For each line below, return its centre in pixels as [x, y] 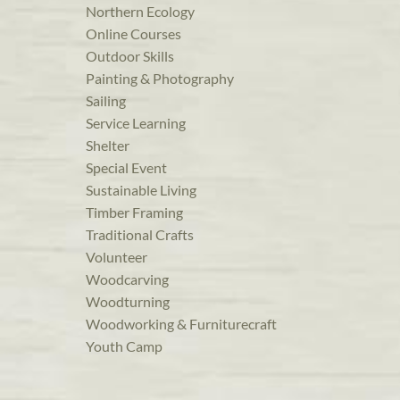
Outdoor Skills [130, 56]
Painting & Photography [160, 79]
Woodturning [128, 302]
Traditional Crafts [140, 235]
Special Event [126, 168]
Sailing [106, 101]
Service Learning [136, 123]
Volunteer [117, 257]
